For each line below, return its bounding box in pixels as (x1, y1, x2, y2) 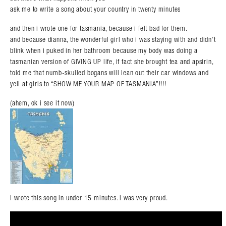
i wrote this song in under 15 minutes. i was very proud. (10, 193, 168, 202)
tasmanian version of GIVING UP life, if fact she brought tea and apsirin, (10, 57, 213, 66)
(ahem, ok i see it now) (10, 98, 75, 107)
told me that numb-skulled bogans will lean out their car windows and (10, 68, 209, 77)
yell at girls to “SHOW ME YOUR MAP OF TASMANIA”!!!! (10, 79, 166, 88)
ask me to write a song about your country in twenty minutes (10, 5, 181, 13)
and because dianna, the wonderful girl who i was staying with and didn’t (10, 35, 216, 43)
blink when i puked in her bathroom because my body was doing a (10, 46, 198, 54)
